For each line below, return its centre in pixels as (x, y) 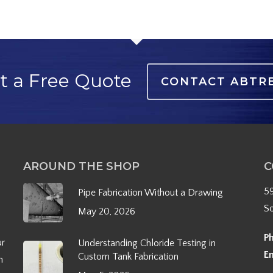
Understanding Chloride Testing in (147, 243)
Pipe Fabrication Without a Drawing (150, 192)
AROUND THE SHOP (81, 166)
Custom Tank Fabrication (128, 257)
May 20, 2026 (106, 211)
